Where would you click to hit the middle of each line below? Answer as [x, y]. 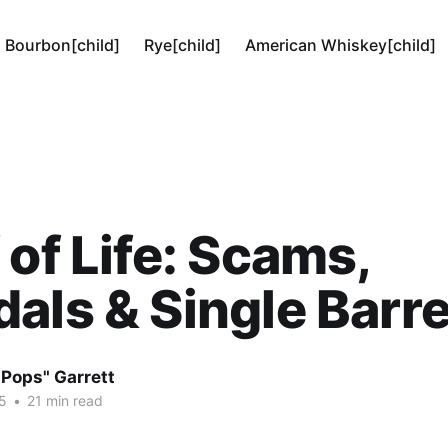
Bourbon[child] [63, 45]
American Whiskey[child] [341, 45]
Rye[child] [183, 45]
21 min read [63, 401]
